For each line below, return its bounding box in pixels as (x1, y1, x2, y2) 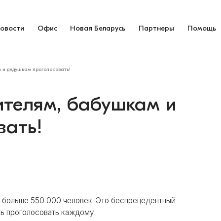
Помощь (187, 24, 217, 33)
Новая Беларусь (70, 24, 126, 33)
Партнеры (139, 24, 175, 33)
